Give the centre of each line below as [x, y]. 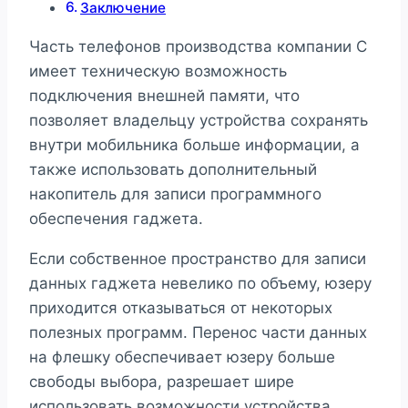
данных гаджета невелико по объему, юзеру [200, 284]
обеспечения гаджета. [116, 219]
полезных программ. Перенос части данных [198, 333]
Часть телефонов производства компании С [198, 47]
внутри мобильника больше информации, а [194, 145]
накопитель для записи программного [175, 194]
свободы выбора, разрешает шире [162, 382]
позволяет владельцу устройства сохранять [199, 121]
